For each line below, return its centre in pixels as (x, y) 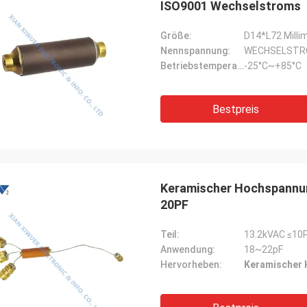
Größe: (176, 36)
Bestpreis (236, 109)
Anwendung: (188, 249)
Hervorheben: (191, 265)
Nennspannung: (195, 51)
